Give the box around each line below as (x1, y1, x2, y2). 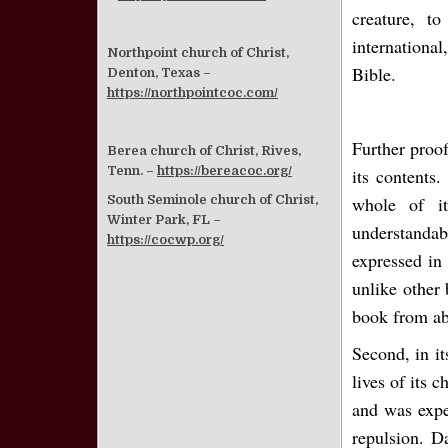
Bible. (352, 61, 396, 86)
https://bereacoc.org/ (157, 163, 292, 179)
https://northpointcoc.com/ (107, 84, 278, 100)
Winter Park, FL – (107, 212, 221, 228)
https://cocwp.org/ (107, 232, 224, 248)
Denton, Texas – (107, 64, 211, 80)
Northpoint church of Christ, (107, 44, 289, 60)
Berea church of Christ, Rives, (107, 143, 301, 159)
